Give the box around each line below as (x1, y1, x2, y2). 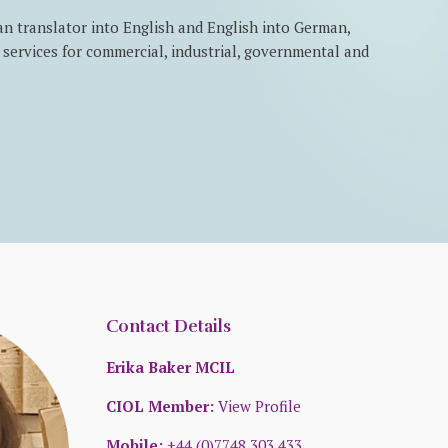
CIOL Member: (105, 396, 218, 417)
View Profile (217, 396, 301, 417)
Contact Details (105, 316, 231, 338)
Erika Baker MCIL (105, 357, 235, 378)
